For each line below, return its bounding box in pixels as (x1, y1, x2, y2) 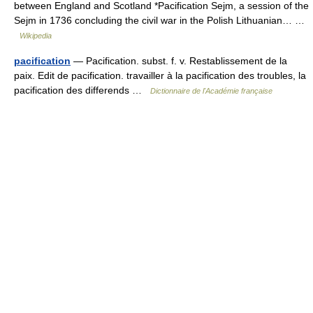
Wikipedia (20, 31, 52, 40)
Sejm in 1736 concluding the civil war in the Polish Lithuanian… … (14, 15, 305, 26)
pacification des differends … (14, 85, 150, 96)
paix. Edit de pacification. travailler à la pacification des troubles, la (14, 70, 306, 81)
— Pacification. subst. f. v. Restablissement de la (71, 55, 287, 66)
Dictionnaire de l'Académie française (150, 87, 272, 95)
